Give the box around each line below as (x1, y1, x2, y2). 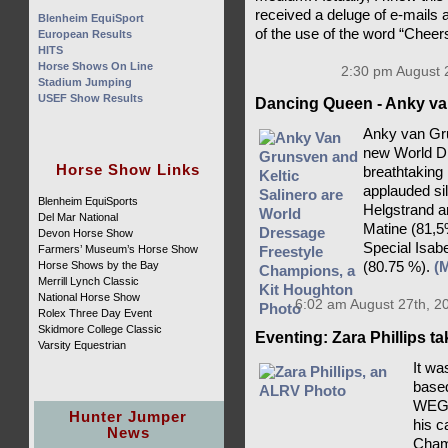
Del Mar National (38, 211, 119, 223)
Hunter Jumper (69, 408, 188, 425)
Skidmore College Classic (38, 323, 163, 335)
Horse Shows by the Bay (38, 259, 160, 271)
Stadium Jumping (38, 76, 133, 88)
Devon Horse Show (38, 227, 134, 239)
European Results (38, 28, 133, 40)
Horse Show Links (56, 161, 201, 178)
